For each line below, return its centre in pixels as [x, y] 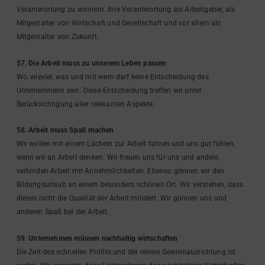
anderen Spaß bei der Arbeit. [63, 212]
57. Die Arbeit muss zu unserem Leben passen [91, 63]
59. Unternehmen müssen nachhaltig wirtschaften [97, 238]
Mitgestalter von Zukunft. [57, 37]
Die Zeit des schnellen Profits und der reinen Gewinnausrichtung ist [126, 252]
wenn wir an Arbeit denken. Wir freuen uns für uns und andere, [118, 158]
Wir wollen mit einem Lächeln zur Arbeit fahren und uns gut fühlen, [126, 144]
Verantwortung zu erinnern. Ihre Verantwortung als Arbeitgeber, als [126, 10]
